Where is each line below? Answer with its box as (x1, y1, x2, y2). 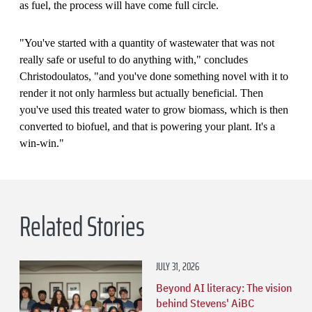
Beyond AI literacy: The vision (156, 280, 292, 295)
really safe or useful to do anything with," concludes (19, 53, 248, 65)
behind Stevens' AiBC (156, 295, 254, 310)
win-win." (19, 136, 64, 149)
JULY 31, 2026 (156, 257, 199, 275)
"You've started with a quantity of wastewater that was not (19, 36, 274, 49)
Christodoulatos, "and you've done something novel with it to (19, 70, 288, 82)
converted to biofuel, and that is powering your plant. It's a (19, 120, 275, 132)
